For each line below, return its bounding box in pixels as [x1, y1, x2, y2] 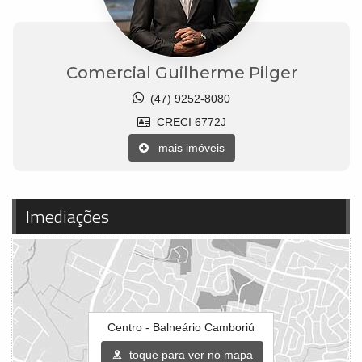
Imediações [26, 202, 109, 230]
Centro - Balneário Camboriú [107, 320, 255, 334]
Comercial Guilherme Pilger [65, 62, 297, 82]
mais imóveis [148, 141, 225, 154]
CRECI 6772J [149, 115, 226, 128]
